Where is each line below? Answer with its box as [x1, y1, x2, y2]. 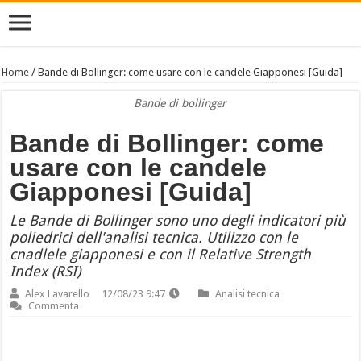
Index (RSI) [10, 263, 81, 280]
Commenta [28, 300, 80, 312]
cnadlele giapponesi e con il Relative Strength [10, 246, 312, 263]
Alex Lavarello [25, 288, 90, 300]
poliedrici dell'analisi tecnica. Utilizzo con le [10, 229, 299, 246]
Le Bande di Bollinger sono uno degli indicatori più [10, 212, 346, 229]
